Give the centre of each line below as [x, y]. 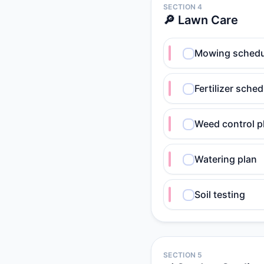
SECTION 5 [183, 255]
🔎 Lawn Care [201, 20]
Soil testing [220, 194]
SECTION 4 [183, 7]
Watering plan [226, 159]
